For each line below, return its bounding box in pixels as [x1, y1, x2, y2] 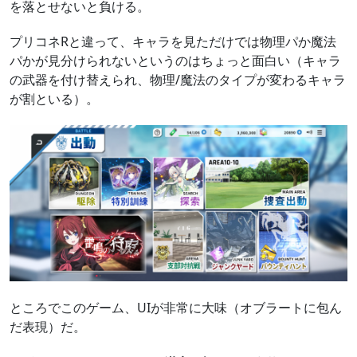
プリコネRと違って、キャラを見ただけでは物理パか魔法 [10, 33, 336, 51]
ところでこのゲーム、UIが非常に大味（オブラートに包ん [10, 298, 342, 316]
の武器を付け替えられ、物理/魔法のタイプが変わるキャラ [10, 71, 346, 89]
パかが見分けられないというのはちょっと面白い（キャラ [10, 52, 341, 70]
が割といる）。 [10, 90, 99, 108]
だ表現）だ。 [10, 317, 86, 335]
